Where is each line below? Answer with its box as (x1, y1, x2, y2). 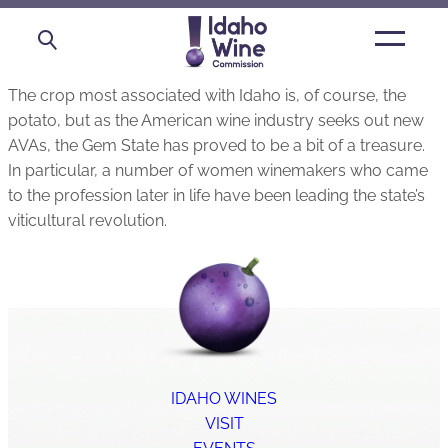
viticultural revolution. (8, 211, 167, 230)
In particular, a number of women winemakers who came (8, 161, 428, 180)
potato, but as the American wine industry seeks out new (8, 111, 424, 130)
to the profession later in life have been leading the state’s (8, 186, 425, 205)
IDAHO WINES (171, 389, 277, 409)
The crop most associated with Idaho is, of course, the (8, 86, 406, 105)
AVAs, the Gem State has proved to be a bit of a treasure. (8, 136, 425, 155)
